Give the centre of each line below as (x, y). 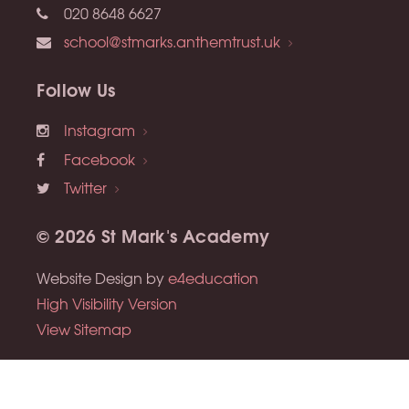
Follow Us (76, 89)
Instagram (100, 130)
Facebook (100, 158)
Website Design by (103, 278)
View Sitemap (84, 329)
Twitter (86, 187)
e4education (214, 278)
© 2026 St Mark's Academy (153, 235)
